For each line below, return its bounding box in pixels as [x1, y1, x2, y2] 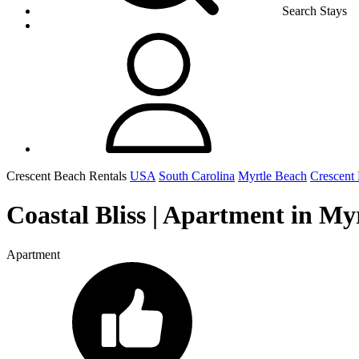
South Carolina [159, 169, 235, 183]
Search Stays [282, 4, 347, 18]
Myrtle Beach [238, 169, 307, 183]
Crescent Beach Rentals [6, 169, 130, 183]
